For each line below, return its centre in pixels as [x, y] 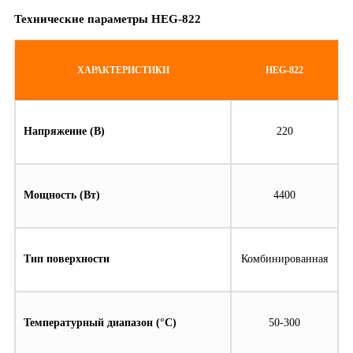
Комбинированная [284, 259]
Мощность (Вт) [62, 195]
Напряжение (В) [64, 132]
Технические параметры [83, 19]
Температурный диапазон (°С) [100, 323]
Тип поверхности [67, 259]
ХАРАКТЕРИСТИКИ [123, 70]
